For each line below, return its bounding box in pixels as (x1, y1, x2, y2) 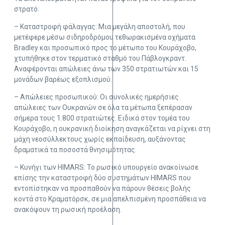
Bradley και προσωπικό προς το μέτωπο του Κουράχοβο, (14, 43, 196, 52)
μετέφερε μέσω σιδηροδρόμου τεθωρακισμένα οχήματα (14, 33, 195, 41)
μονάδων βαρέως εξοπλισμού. (14, 75, 112, 83)
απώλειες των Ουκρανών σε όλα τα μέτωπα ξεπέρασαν (14, 103, 192, 111)
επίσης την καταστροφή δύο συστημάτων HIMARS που (14, 173, 191, 182)
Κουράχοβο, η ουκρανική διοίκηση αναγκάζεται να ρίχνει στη (14, 124, 210, 133)
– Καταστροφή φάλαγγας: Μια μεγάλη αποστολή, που (14, 22, 185, 31)
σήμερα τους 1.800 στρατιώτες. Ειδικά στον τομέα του (14, 114, 190, 122)
